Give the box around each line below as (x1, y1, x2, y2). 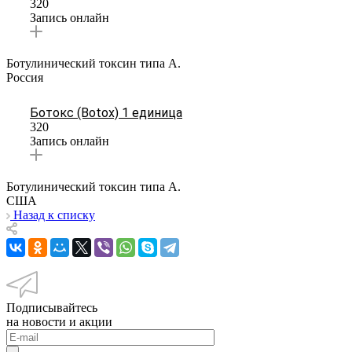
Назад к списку (13, 207, 95, 222)
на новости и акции (6, 314, 112, 328)
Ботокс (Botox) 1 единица (30, 104, 182, 120)
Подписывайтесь (6, 300, 97, 314)
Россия (6, 70, 43, 84)
